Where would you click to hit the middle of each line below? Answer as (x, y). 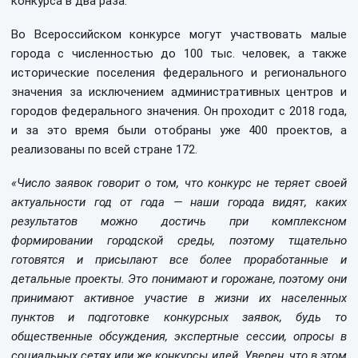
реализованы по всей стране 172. (104, 149)
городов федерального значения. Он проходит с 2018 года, (179, 111)
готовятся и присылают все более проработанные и (179, 260)
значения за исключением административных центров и (179, 92)
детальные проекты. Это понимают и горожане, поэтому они (179, 279)
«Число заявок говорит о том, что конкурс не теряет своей (179, 183)
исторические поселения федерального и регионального (179, 73)
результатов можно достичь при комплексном (179, 221)
